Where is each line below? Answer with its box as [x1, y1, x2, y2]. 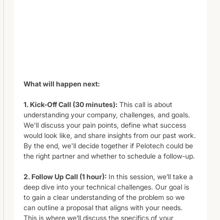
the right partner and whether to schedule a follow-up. [24, 151, 195, 160]
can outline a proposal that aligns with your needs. [24, 203, 183, 212]
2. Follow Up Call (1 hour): [24, 172, 107, 181]
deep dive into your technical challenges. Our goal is [24, 182, 189, 191]
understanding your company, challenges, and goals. [24, 110, 190, 119]
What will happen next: [24, 79, 100, 88]
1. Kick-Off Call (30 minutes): [24, 100, 117, 109]
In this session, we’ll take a [107, 172, 193, 181]
